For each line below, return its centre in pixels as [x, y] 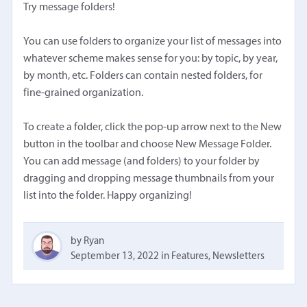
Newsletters [239, 257]
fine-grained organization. [84, 94]
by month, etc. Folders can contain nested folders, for [143, 76]
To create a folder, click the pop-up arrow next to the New [153, 128]
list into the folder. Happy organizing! [108, 196]
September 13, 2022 [115, 257]
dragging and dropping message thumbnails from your [149, 179]
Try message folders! [70, 8]
